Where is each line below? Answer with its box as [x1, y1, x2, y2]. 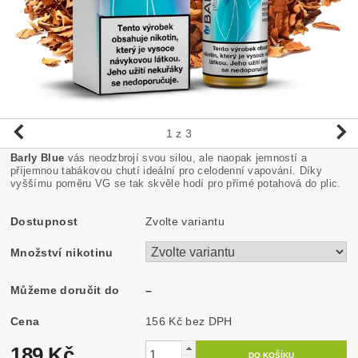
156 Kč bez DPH [185, 314, 233, 328]
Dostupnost [10, 214, 78, 228]
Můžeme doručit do [10, 283, 120, 296]
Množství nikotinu [10, 245, 113, 259]
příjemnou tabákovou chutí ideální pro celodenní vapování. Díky [10, 164, 322, 177]
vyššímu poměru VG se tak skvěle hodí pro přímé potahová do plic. [10, 177, 341, 189]
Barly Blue [10, 151, 65, 164]
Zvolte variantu [145, 214, 225, 228]
